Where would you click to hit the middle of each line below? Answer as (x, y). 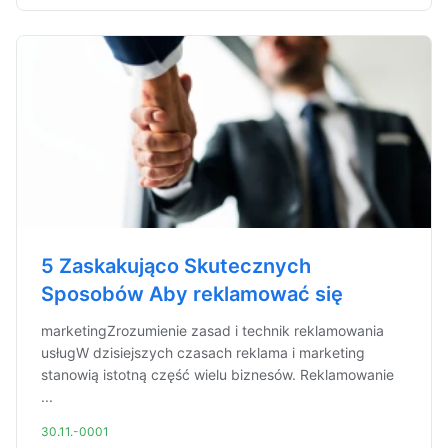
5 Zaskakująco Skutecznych (176, 266)
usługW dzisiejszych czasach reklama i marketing (203, 352)
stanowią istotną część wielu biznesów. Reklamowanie (217, 374)
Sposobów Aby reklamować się (192, 294)
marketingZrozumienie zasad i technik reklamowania (212, 330)
